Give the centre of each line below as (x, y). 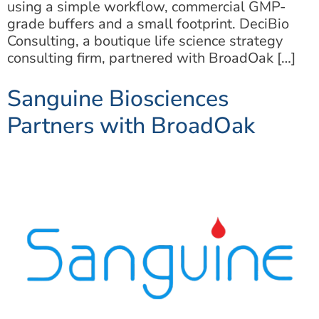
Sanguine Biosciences (118, 98)
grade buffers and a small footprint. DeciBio (148, 23)
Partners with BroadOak (131, 125)
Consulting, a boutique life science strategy (145, 41)
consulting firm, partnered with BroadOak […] (151, 58)
